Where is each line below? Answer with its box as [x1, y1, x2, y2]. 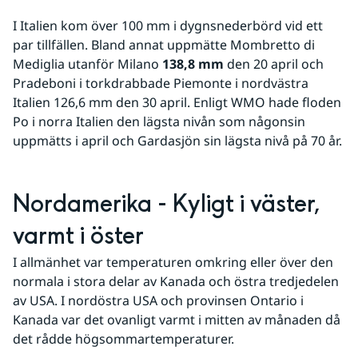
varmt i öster [13, 220, 144, 253]
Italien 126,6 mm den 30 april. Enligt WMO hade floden [13, 93, 341, 111]
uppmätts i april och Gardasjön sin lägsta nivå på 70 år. [13, 131, 342, 149]
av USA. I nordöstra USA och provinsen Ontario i [13, 291, 304, 309]
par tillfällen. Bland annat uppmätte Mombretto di [13, 35, 315, 54]
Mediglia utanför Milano [13, 54, 162, 73]
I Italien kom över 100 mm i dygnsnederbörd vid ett [13, 16, 323, 34]
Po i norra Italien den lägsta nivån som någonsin [13, 112, 305, 130]
